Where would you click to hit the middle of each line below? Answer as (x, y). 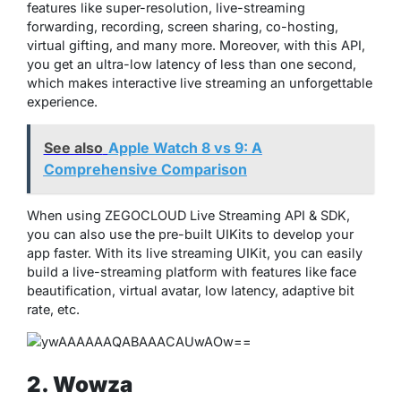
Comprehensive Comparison (145, 170)
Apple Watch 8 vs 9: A (185, 148)
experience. (62, 101)
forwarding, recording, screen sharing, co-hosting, (183, 26)
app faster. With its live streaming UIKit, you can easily (195, 253)
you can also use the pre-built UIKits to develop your (190, 235)
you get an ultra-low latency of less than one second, (192, 64)
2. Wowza (80, 385)
